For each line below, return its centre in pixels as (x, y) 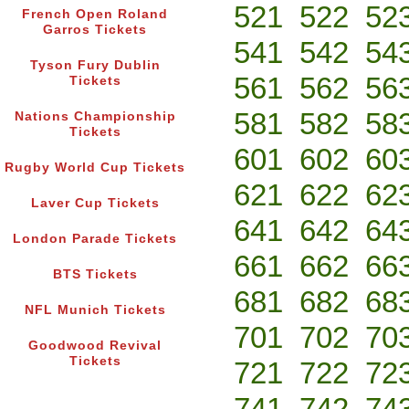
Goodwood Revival (95, 346)
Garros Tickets (95, 30)
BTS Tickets (95, 275)
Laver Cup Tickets (95, 204)
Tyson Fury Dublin (95, 66)
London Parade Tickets (95, 239)
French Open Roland (95, 15)
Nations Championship (95, 117)
